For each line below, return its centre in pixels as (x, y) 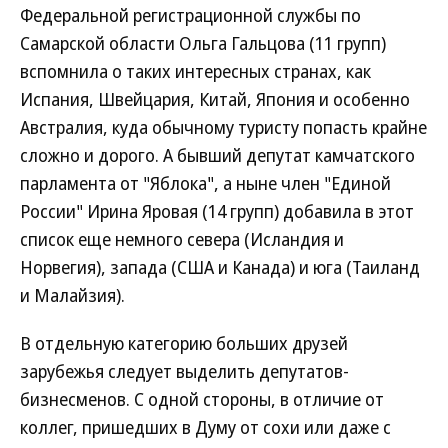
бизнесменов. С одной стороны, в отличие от (202, 399)
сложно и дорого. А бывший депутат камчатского (217, 155)
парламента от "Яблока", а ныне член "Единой (205, 183)
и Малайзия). (72, 295)
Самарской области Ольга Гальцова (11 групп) (203, 43)
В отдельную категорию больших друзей (184, 343)
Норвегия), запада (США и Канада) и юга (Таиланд (220, 267)
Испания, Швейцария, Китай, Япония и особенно (215, 99)
